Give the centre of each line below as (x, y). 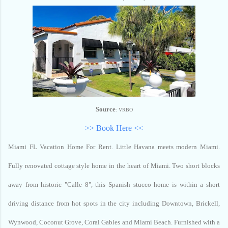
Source (105, 109)
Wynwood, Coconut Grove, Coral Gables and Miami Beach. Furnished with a (114, 222)
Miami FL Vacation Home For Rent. (62, 147)
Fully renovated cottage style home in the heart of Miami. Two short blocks (114, 166)
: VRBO (124, 110)
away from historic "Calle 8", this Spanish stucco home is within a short (114, 185)
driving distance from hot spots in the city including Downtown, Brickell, (114, 204)
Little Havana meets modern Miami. (168, 147)
